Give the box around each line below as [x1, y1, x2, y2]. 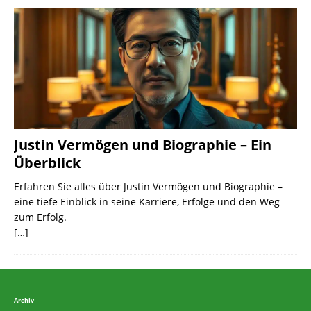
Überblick [14, 153, 81, 172]
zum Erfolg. [14, 210, 67, 224]
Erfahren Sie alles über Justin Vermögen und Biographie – [14, 179, 283, 193]
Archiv [14, 296, 34, 305]
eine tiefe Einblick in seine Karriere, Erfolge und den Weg [14, 194, 280, 208]
